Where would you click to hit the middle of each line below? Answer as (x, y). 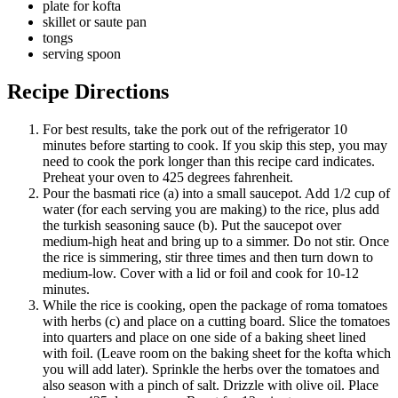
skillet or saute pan (95, 22)
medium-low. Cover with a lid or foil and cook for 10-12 (201, 274)
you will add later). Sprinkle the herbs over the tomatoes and (211, 370)
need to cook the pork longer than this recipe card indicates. (209, 162)
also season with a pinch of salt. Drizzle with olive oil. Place (211, 386)
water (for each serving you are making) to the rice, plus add (211, 210)
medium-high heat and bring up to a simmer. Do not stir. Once (216, 242)
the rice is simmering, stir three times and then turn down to (208, 258)
